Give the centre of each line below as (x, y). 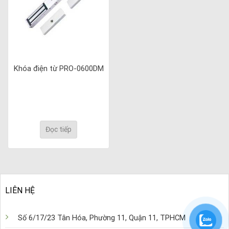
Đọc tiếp (59, 129)
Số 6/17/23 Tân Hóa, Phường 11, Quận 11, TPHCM (101, 218)
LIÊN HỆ (20, 191)
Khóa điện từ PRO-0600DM (59, 68)
